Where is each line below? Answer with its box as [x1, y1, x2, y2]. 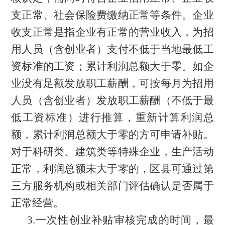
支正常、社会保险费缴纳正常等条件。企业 [11, 9, 214, 21]
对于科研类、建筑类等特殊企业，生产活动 [11, 145, 214, 158]
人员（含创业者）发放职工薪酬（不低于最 [11, 94, 214, 106]
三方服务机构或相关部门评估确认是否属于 [11, 179, 214, 192]
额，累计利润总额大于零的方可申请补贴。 [11, 128, 214, 141]
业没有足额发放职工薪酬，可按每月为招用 [11, 77, 214, 89]
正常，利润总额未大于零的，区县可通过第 [11, 162, 214, 175]
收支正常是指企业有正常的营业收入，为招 [11, 26, 214, 38]
